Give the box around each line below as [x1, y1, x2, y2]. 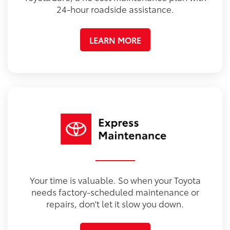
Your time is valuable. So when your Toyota [29, 173, 201, 186]
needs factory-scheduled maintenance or [31, 185, 199, 198]
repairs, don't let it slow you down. [46, 197, 184, 209]
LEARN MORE [89, 33, 141, 46]
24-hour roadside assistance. [56, 2, 174, 15]
